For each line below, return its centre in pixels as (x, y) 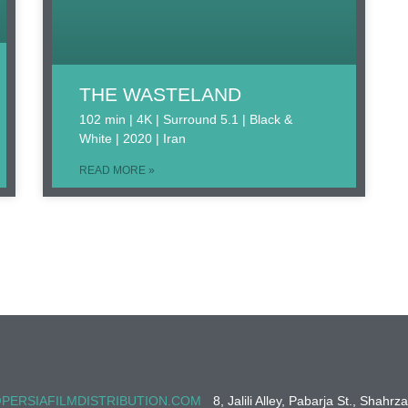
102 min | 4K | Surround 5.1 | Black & (186, 120)
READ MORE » (117, 171)
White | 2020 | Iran (133, 139)
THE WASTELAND (161, 95)
